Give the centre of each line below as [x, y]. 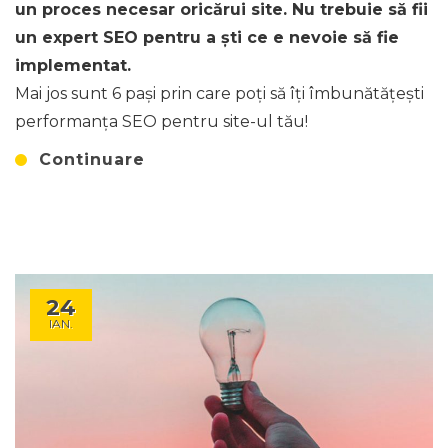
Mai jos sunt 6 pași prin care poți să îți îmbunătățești [219, 93]
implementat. [73, 65]
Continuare [92, 160]
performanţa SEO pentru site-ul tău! [161, 121]
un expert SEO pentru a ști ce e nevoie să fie [207, 37]
